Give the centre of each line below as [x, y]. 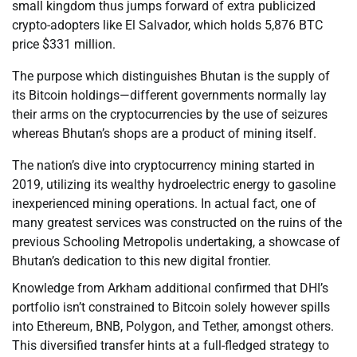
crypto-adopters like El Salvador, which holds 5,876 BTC [167, 25]
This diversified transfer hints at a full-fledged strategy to [171, 346]
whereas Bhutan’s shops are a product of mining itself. [164, 134]
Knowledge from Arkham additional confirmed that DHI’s [170, 288]
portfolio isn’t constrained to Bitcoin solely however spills [171, 308]
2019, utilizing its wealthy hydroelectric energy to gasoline [174, 185]
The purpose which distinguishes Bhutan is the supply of [171, 76]
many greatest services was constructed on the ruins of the [177, 223]
